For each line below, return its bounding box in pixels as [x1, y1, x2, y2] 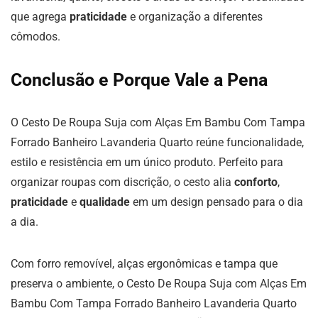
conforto [234, 175, 278, 190]
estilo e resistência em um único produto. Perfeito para [11, 155, 283, 170]
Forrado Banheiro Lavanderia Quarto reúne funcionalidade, [11, 136, 304, 150]
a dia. [11, 215, 38, 229]
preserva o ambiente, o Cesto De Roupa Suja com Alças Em [11, 277, 307, 291]
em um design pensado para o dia [130, 195, 303, 209]
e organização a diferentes [127, 10, 263, 24]
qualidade [79, 195, 130, 209]
